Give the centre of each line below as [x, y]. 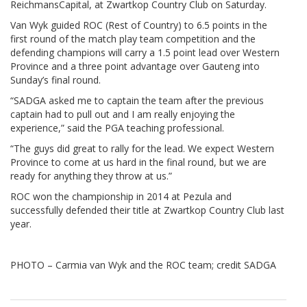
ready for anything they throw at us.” [91, 175]
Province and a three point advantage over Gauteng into [135, 66]
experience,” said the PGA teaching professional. [117, 127]
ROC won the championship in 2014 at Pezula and [121, 196]
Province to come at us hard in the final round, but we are [138, 162]
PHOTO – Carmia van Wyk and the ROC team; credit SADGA [143, 265]
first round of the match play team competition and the [133, 38]
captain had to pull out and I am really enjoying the [123, 114]
